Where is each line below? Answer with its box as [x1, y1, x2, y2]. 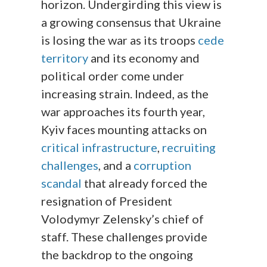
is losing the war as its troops [41, 32, 198, 47]
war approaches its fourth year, [41, 104, 206, 119]
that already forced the [82, 175, 208, 190]
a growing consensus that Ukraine [41, 14, 222, 29]
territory [41, 50, 89, 65]
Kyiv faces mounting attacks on [41, 122, 207, 136]
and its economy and [88, 50, 200, 65]
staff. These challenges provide [41, 229, 208, 244]
